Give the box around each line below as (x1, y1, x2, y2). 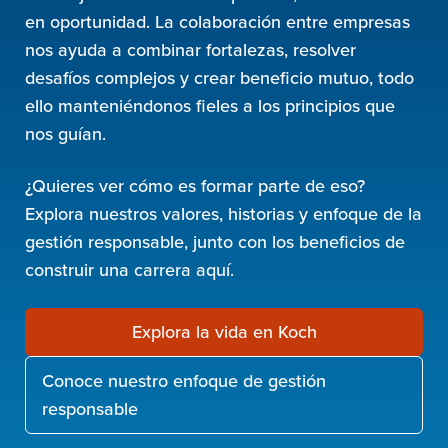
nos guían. (25, 121, 107, 147)
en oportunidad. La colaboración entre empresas (25, 9, 411, 35)
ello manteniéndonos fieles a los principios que (25, 93, 396, 119)
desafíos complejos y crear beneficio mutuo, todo (25, 65, 415, 91)
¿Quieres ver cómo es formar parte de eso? (25, 173, 366, 199)
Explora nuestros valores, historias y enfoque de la (25, 201, 423, 227)
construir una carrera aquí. (25, 257, 235, 283)
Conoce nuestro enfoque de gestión (42, 368, 327, 394)
